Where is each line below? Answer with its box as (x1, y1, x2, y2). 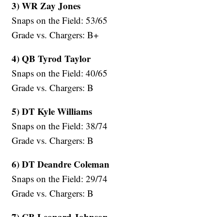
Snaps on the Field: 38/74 (12, 120, 108, 132)
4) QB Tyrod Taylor (12, 52, 91, 65)
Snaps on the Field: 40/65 (12, 67, 108, 79)
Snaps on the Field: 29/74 (12, 172, 108, 185)
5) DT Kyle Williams (12, 105, 93, 118)
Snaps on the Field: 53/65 (12, 14, 108, 27)
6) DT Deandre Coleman (12, 157, 110, 171)
